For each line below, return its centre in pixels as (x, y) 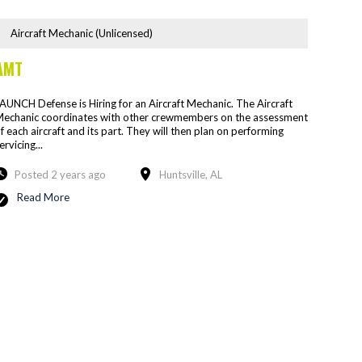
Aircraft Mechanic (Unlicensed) (81, 33)
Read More (43, 197)
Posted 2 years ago (60, 174)
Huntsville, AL (190, 174)
